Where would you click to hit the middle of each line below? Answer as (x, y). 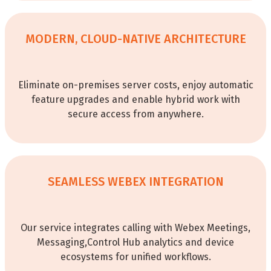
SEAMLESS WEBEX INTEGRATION (135, 182)
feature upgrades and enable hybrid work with (135, 100)
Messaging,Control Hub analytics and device (135, 243)
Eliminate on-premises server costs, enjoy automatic (135, 85)
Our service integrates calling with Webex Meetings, (135, 228)
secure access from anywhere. (135, 114)
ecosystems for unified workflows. (135, 257)
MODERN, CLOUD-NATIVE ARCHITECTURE (135, 39)
